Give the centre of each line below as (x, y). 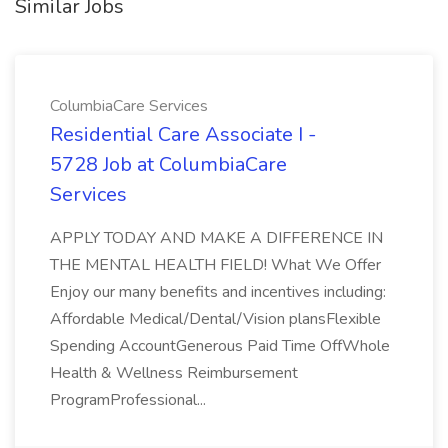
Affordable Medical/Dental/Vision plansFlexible (215, 319)
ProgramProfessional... (128, 400)
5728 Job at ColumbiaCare (168, 164)
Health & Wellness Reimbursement (174, 373)
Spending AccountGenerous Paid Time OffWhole (220, 346)
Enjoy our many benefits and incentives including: (218, 292)
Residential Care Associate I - (183, 134)
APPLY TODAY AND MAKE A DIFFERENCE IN (216, 238)
